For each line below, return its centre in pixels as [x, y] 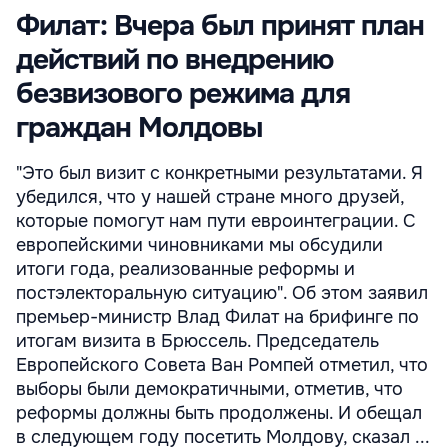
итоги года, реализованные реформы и [185, 269]
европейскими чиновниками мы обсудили [199, 245]
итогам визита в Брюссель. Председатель [197, 341]
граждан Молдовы [139, 128]
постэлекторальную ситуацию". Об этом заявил [222, 293]
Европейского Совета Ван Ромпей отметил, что [222, 365]
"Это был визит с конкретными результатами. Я [219, 173]
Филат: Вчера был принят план [220, 26]
